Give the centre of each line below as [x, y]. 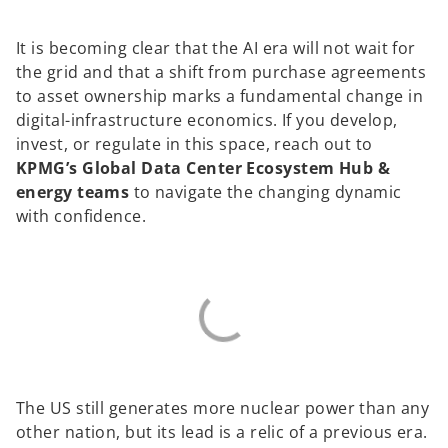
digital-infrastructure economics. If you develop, [207, 119]
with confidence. [81, 215]
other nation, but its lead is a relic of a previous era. [222, 431]
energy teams [73, 191]
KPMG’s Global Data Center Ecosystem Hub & [203, 167]
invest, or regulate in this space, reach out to [194, 143]
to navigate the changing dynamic [265, 191]
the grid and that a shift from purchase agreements [221, 71]
